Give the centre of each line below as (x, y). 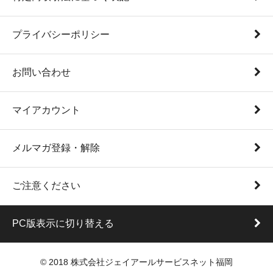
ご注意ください (46, 186)
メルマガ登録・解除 (56, 148)
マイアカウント (46, 110)
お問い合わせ (41, 73)
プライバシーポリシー (61, 35)
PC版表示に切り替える (63, 224)
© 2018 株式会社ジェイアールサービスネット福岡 (136, 263)
